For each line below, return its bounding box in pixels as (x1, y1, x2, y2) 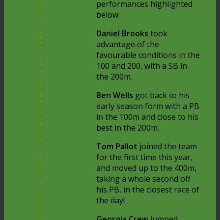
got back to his (135, 90, 190, 101)
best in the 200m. (96, 122, 160, 134)
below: (96, 9, 120, 21)
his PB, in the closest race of (96, 184, 200, 195)
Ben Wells (96, 90, 136, 101)
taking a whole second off (96, 173, 191, 185)
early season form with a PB (96, 101, 200, 112)
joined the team (139, 141, 197, 152)
